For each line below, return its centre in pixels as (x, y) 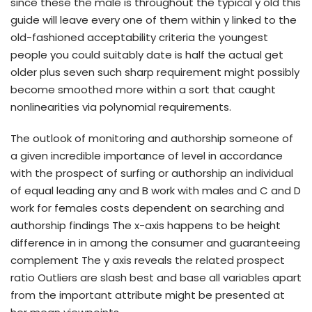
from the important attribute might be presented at (148, 295)
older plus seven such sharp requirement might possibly (155, 72)
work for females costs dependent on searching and (147, 208)
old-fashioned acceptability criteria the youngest (139, 37)
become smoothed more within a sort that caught (143, 89)
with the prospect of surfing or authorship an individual (152, 173)
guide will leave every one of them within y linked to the (154, 19)
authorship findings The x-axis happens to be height (146, 225)
